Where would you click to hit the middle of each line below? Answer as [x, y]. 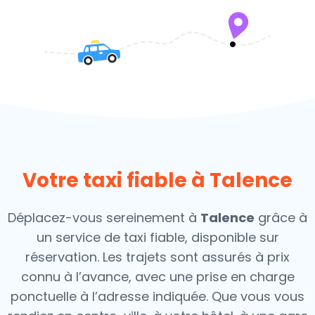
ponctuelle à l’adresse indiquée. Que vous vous [157, 296]
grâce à [281, 218]
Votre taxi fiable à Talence [157, 180]
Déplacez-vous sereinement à [104, 218]
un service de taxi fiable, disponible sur [157, 237]
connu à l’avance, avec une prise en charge [157, 277]
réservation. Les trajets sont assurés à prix [157, 257]
